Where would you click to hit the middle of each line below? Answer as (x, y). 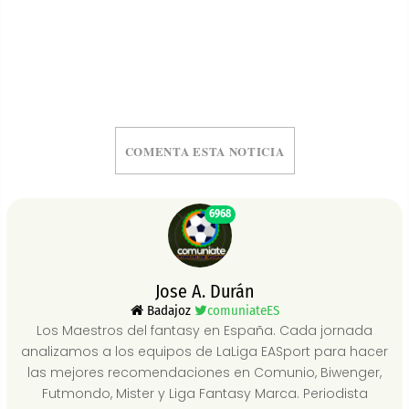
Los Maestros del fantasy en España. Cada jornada (204, 330)
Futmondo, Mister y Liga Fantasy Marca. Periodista (204, 393)
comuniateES (243, 310)
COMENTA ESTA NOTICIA (204, 151)
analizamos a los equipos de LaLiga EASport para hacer (204, 351)
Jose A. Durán (204, 291)
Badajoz (168, 310)
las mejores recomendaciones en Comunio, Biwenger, (204, 372)
